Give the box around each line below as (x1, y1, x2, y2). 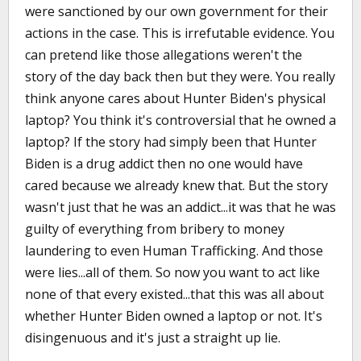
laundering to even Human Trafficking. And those (25, 242, 323, 259)
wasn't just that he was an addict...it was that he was (25, 198, 336, 216)
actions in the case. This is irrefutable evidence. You (25, 24, 334, 42)
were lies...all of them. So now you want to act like (25, 263, 320, 281)
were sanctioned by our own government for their (25, 2, 328, 20)
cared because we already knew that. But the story (25, 176, 328, 194)
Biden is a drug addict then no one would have (25, 155, 303, 172)
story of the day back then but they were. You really (25, 68, 335, 85)
